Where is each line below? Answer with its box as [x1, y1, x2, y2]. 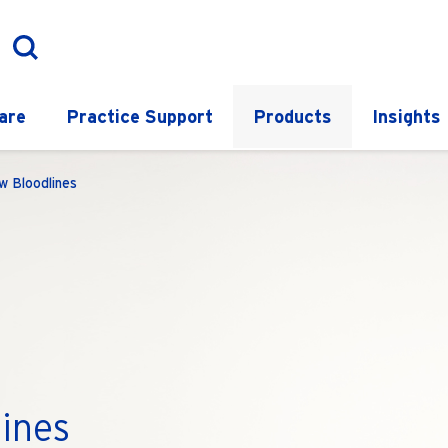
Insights [372, 106, 441, 127]
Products [253, 106, 332, 127]
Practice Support [66, 106, 213, 127]
